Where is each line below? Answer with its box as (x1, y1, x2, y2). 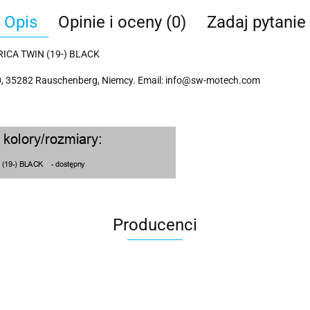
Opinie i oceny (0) (58, 12, 186, 32)
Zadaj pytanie (207, 12, 306, 32)
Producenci (113, 215, 197, 235)
